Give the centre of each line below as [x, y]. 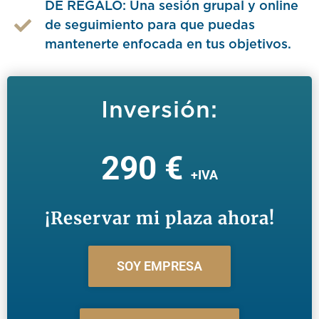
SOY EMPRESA [159, 266]
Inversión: [159, 110]
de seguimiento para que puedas [150, 25]
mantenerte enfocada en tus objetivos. [168, 45]
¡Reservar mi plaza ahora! [159, 218]
